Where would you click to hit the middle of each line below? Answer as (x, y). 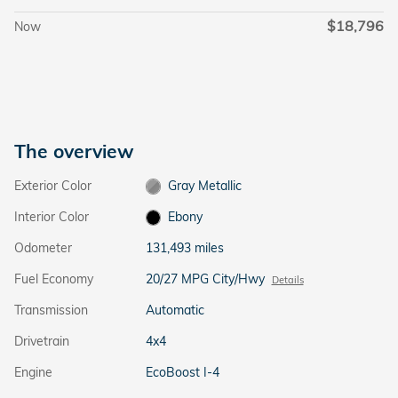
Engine (33, 372)
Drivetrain (42, 341)
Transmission (51, 310)
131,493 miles (184, 247)
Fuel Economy (54, 279)
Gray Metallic (205, 185)
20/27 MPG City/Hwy (205, 279)
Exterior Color (53, 185)
